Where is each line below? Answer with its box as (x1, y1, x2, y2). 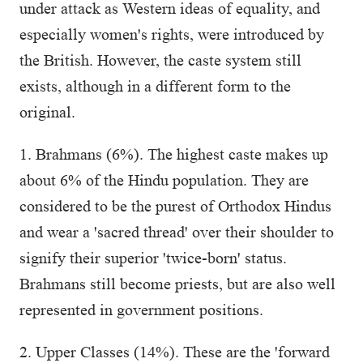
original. (19, 103, 75, 121)
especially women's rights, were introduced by (19, 25, 324, 43)
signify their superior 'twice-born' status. (19, 249, 287, 267)
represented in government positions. (19, 301, 263, 318)
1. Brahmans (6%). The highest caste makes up (19, 145, 328, 163)
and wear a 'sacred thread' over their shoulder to (19, 223, 334, 241)
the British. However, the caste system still (19, 51, 301, 69)
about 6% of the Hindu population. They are (19, 171, 309, 189)
